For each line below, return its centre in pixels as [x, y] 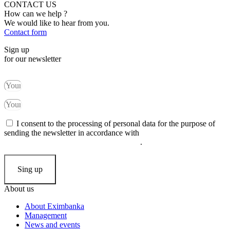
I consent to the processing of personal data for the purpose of [116, 123]
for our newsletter [33, 59]
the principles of [167, 132]
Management [46, 215]
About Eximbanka [54, 206]
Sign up [17, 49]
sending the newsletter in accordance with [73, 132]
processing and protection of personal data [72, 142]
